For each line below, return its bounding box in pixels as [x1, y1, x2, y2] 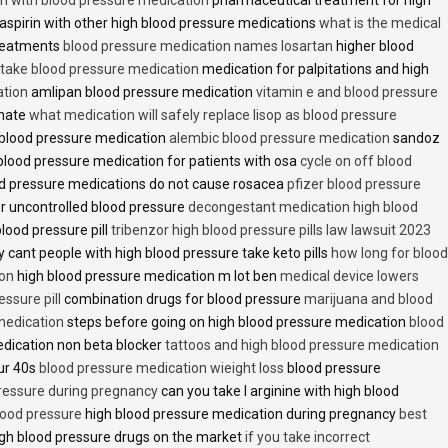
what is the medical [319, 14, 441, 31]
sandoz [390, 129, 440, 146]
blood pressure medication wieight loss [39, 359, 284, 376]
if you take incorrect [245, 428, 370, 445]
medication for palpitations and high [199, 60, 429, 77]
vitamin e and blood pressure [256, 83, 438, 100]
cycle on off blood [300, 152, 412, 169]
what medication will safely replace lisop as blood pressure [29, 106, 397, 123]
